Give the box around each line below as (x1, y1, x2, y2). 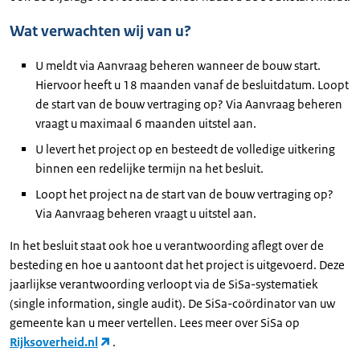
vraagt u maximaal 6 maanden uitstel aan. (35, 116, 256, 131)
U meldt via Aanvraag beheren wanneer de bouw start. (35, 58, 321, 73)
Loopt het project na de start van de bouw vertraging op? (35, 186, 333, 202)
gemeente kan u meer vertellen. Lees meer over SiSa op (10, 315, 300, 330)
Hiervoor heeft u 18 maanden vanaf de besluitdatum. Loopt (35, 77, 349, 92)
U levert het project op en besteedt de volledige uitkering (35, 141, 335, 157)
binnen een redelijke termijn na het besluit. (35, 161, 264, 176)
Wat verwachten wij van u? (10, 22, 191, 41)
